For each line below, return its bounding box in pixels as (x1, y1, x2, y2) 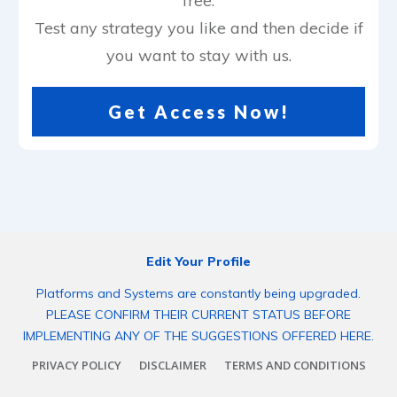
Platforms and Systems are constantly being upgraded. (36, 285, 361, 301)
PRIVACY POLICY (31, 357, 121, 373)
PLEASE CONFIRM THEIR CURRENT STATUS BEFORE (46, 307, 351, 323)
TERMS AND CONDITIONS (223, 357, 366, 373)
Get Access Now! (107, 101, 290, 122)
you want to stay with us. (105, 45, 292, 66)
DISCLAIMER (138, 357, 206, 373)
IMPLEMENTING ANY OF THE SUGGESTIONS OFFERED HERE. (23, 328, 374, 344)
